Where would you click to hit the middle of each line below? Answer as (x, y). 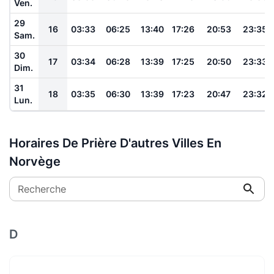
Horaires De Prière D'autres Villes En (115, 143)
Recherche (42, 189)
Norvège (35, 161)
